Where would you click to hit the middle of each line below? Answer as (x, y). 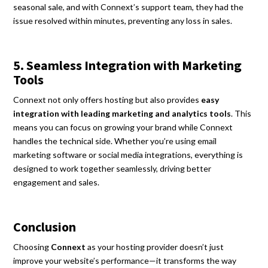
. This (241, 113)
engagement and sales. (57, 182)
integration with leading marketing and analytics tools (122, 113)
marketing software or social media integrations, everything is (128, 155)
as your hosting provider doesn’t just (155, 247)
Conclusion (45, 227)
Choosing (32, 247)
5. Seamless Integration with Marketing (128, 65)
